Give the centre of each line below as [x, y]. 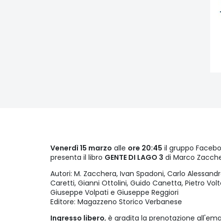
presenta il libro [77, 158]
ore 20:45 [145, 148]
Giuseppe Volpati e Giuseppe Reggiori [114, 193]
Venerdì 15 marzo [81, 148]
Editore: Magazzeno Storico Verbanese [116, 202]
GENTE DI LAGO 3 [134, 158]
